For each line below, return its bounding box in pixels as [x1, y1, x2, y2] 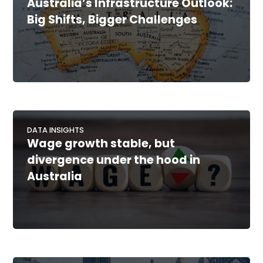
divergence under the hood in [27, 152, 201, 168]
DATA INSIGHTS [27, 125, 85, 136]
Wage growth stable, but [27, 136, 176, 152]
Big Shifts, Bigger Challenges [27, 12, 198, 28]
